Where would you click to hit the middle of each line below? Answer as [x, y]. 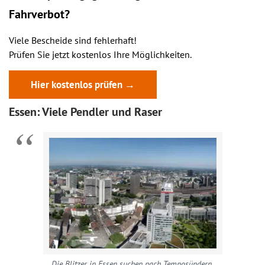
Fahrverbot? [39, 14]
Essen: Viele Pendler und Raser [85, 112]
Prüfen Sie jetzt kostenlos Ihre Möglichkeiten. [100, 54]
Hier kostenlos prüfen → [83, 85]
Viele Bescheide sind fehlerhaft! [73, 40]
